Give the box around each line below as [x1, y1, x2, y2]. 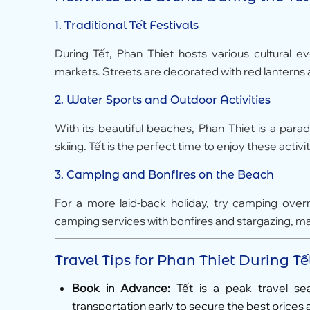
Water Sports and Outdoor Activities [66, 93, 271, 107]
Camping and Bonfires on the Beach [66, 168, 274, 182]
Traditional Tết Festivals [64, 19, 199, 33]
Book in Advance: [71, 280, 170, 295]
